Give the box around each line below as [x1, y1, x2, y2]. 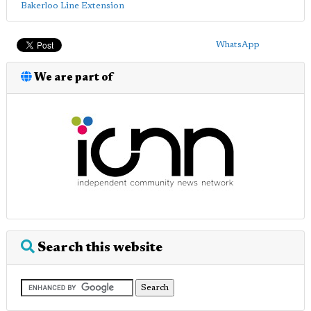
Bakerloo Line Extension [21, 1, 124, 10]
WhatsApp [215, 40, 260, 49]
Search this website [35, 241, 162, 255]
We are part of [32, 72, 113, 83]
